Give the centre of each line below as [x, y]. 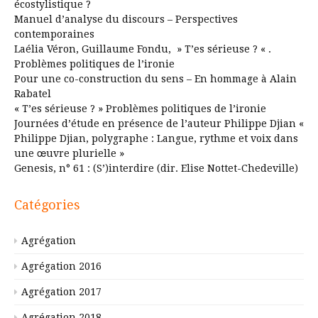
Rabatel [33, 94]
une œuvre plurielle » [69, 154]
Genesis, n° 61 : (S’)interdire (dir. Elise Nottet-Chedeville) [156, 169]
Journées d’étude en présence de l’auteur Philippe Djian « [159, 124]
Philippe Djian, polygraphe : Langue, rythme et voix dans [156, 139]
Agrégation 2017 [61, 292]
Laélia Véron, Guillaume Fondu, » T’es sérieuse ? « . [143, 49]
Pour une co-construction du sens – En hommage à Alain [155, 79]
